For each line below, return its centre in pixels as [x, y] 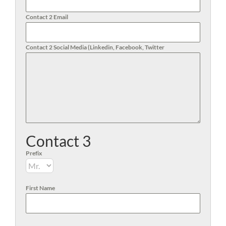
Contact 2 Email [47, 17]
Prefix [34, 153]
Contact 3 [58, 140]
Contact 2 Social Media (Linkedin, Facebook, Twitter [95, 47]
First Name [40, 188]
